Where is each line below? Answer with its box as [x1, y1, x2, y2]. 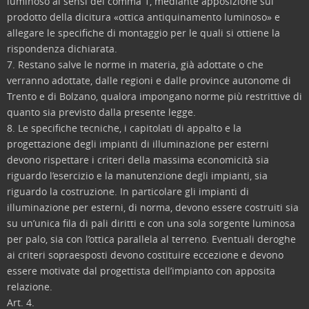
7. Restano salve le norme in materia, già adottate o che [7, 58, 263, 71]
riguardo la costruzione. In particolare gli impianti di [7, 185, 249, 198]
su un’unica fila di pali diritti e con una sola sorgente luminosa [7, 217, 295, 230]
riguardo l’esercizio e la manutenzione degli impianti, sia [7, 169, 268, 182]
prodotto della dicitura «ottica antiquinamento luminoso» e [7, 10, 280, 23]
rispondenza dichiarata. [7, 42, 117, 55]
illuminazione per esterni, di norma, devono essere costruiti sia [7, 201, 299, 214]
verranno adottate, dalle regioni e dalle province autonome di [7, 74, 291, 87]
